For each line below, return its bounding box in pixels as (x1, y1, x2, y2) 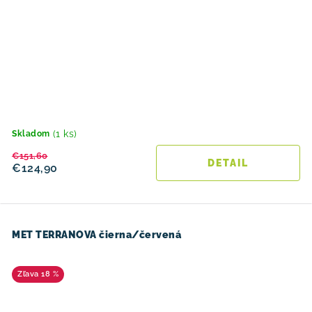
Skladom (12, 128, 50, 139)
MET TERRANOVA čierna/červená (12, 228, 181, 240)
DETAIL (208, 157, 249, 169)
